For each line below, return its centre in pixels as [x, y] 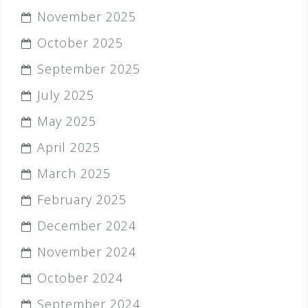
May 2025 [67, 121]
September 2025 [89, 69]
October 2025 [80, 43]
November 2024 [87, 252]
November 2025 [87, 16]
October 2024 [80, 278]
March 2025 [74, 173]
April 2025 [69, 147]
